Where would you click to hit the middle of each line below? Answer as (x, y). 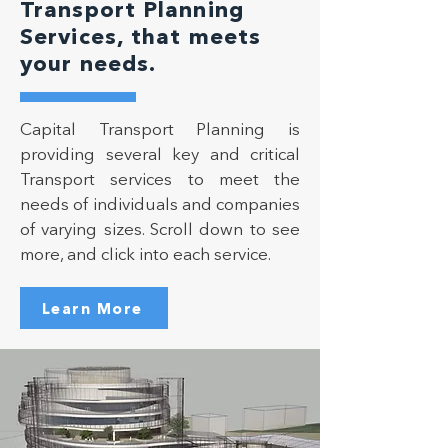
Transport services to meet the (160, 178)
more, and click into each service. (145, 253)
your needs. (88, 63)
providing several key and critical (160, 153)
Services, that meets (141, 36)
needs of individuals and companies (160, 203)
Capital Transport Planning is (160, 128)
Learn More (92, 308)
